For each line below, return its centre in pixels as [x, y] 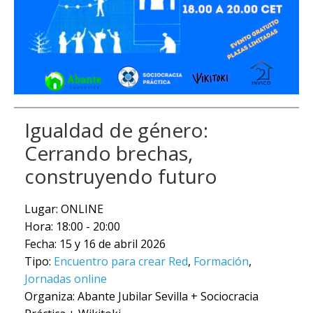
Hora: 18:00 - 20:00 [72, 227]
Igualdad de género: [116, 130]
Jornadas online [65, 279]
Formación [221, 262]
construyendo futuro [121, 176]
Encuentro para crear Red [121, 262]
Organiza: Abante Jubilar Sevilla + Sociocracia [141, 297]
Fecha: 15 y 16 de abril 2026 [95, 244]
